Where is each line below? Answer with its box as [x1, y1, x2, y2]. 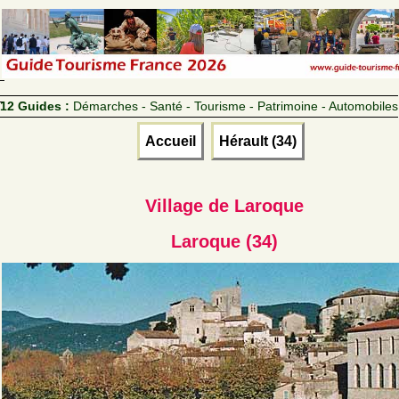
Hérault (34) [219, 133, 297, 149]
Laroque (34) [171, 231, 278, 251]
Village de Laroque [145, 195, 304, 216]
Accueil [145, 133, 196, 149]
